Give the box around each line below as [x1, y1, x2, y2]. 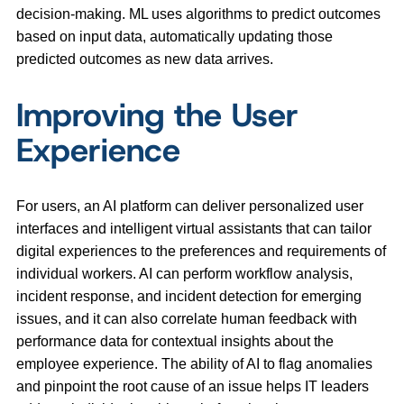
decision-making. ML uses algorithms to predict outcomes [16, 5, 381, 22]
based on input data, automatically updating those [16, 28, 333, 44]
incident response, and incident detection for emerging [16, 288, 362, 304]
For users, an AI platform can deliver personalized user [16, 197, 363, 214]
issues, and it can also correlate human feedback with [16, 310, 357, 326]
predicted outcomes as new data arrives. [16, 50, 277, 67]
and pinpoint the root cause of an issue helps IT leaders [16, 378, 369, 394]
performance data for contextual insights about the [16, 333, 334, 349]
